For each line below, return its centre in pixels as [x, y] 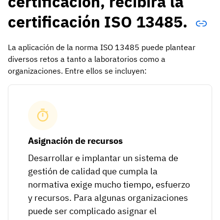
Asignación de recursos [75, 140]
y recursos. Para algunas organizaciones [108, 197]
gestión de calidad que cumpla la [93, 171]
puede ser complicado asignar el [92, 211]
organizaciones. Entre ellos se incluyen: [77, 70]
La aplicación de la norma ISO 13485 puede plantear [102, 47]
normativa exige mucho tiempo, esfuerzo [109, 184]
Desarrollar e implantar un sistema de [103, 158]
